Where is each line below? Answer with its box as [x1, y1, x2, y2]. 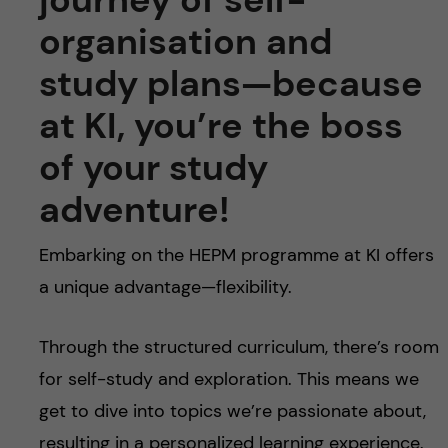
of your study [38, 144, 268, 192]
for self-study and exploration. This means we [38, 367, 419, 392]
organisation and [38, 18, 332, 66]
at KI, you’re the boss [38, 102, 403, 150]
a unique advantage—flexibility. [38, 275, 292, 300]
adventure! [38, 186, 230, 234]
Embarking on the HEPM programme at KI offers [38, 243, 434, 268]
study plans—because [38, 60, 423, 108]
